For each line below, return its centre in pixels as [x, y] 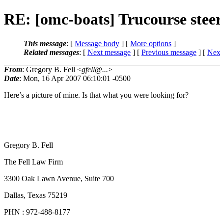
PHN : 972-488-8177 [37, 212]
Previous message [169, 52]
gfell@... [95, 69]
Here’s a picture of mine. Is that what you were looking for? [96, 95]
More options [151, 43]
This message [45, 43]
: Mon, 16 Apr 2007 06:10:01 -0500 [75, 78]
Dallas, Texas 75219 [36, 195]
